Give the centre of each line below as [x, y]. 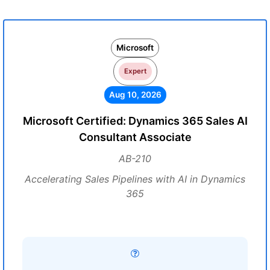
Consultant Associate [135, 137]
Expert [135, 71]
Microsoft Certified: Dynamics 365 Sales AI [135, 121]
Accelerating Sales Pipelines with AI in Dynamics [135, 179]
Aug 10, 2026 [135, 95]
